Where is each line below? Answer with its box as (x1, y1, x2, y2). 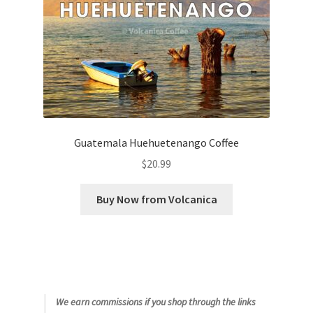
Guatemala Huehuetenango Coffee (74, 135, 239, 150)
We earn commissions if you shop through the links (55, 296, 256, 309)
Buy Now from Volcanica (96, 192, 217, 207)
